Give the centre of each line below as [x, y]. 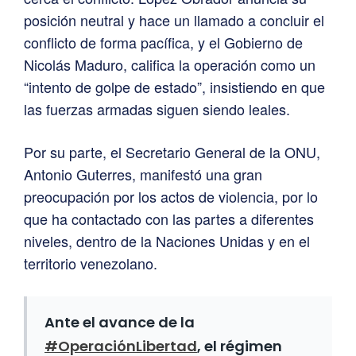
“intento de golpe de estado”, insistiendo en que [174, 87]
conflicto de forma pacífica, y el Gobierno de [163, 43]
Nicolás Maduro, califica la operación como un [170, 65]
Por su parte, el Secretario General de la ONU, [172, 152]
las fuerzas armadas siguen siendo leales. [157, 109]
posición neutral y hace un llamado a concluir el [174, 20]
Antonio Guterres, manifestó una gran [143, 174]
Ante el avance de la [120, 323]
